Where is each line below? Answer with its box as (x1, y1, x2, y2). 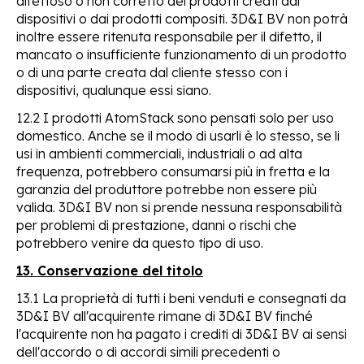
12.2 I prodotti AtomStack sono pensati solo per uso (16, 109, 334, 126)
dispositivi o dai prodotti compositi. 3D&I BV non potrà (16, 10, 348, 27)
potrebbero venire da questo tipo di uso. (16, 234, 263, 251)
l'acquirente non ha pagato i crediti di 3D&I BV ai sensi (16, 325, 347, 342)
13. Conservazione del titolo (16, 262, 203, 279)
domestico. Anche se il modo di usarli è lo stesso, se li (16, 127, 340, 144)
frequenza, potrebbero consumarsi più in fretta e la (16, 162, 330, 180)
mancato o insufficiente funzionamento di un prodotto (16, 45, 347, 63)
